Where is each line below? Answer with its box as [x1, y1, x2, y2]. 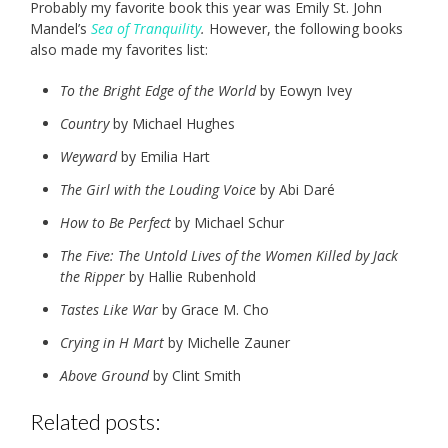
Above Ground [60, 366, 149, 386]
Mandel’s [30, 19, 91, 39]
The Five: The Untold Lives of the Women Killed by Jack [60, 246, 398, 266]
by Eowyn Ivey [256, 81, 352, 101]
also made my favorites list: [30, 40, 208, 60]
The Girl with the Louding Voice [60, 180, 256, 200]
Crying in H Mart [60, 333, 164, 353]
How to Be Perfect [60, 213, 171, 233]
